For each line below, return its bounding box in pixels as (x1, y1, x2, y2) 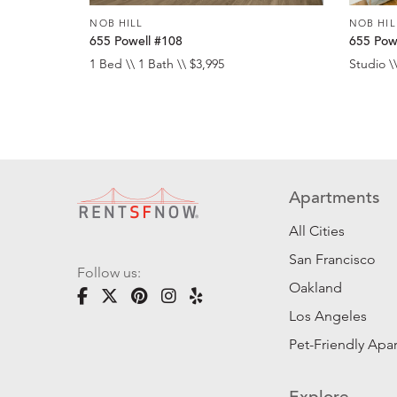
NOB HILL (90, 16, 144, 29)
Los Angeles (289, 307, 368, 325)
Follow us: (77, 264, 141, 282)
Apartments (289, 191, 380, 208)
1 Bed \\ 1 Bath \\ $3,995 (90, 56, 225, 73)
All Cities (289, 222, 346, 240)
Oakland (289, 279, 343, 297)
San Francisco (289, 251, 377, 269)
